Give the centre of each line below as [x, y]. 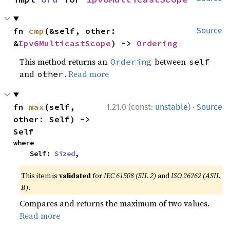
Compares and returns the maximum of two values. [115, 203]
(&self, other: [80, 31]
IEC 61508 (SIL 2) [130, 176]
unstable [171, 107]
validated [75, 176]
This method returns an [65, 62]
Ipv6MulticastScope [65, 43]
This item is [40, 176]
